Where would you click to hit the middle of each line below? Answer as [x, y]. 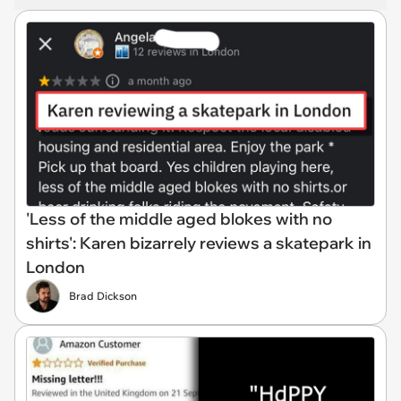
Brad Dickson [103, 295]
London [55, 267]
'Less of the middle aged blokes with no [179, 218]
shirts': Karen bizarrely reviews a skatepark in [199, 243]
